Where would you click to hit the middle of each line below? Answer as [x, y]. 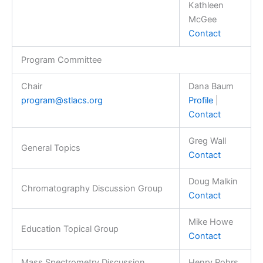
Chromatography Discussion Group [92, 188]
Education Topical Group [70, 229]
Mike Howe [210, 222]
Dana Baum [211, 86]
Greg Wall [207, 141]
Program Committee [61, 60]
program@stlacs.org [62, 100]
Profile [200, 100]
